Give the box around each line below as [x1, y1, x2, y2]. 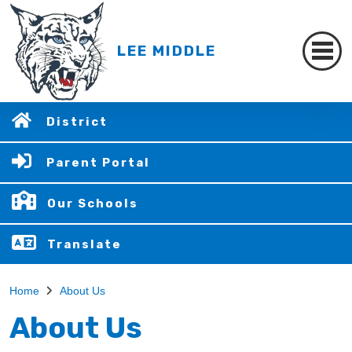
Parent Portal [46, 156, 150, 170]
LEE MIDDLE [117, 42, 217, 60]
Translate [47, 237, 122, 251]
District [46, 115, 108, 129]
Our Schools [47, 196, 138, 211]
